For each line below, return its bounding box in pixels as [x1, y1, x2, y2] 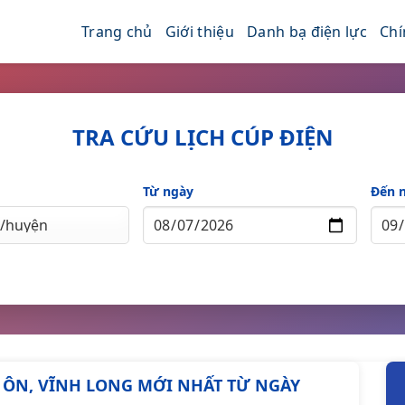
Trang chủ [80, 21, 153, 42]
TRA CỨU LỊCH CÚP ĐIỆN [71, 122, 334, 153]
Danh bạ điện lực [246, 21, 368, 42]
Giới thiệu [165, 21, 234, 42]
